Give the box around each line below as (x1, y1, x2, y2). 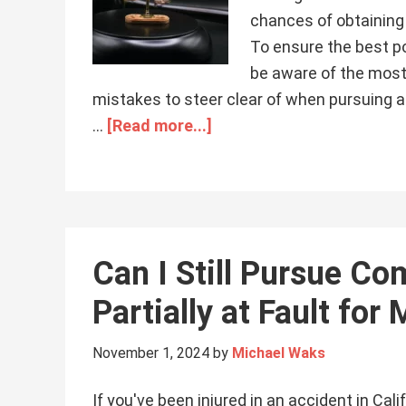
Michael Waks (232, 344, 325, 362)
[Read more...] (107, 116, 212, 135)
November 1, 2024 (92, 344, 209, 362)
